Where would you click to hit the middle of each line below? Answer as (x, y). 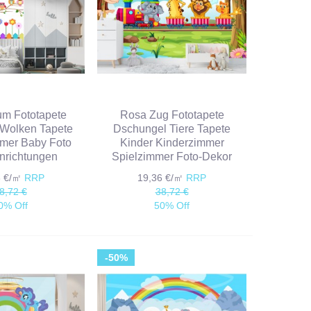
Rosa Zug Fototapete (172, 115)
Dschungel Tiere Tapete (172, 129)
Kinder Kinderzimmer (172, 143)
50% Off (172, 206)
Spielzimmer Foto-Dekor (172, 157)
